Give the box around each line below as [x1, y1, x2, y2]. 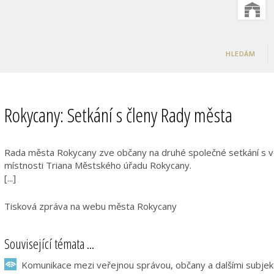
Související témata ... [4, 234, 94, 253]
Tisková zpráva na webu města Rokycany [4, 200, 177, 212]
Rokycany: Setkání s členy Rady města [4, 102, 232, 128]
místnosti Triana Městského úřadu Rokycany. [4, 159, 191, 171]
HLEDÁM [226, 49, 255, 58]
